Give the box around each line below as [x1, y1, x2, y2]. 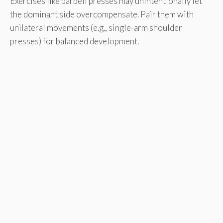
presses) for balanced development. [10, 35, 139, 46]
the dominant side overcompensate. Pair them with [10, 8, 194, 19]
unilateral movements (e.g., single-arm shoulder [10, 22, 182, 33]
